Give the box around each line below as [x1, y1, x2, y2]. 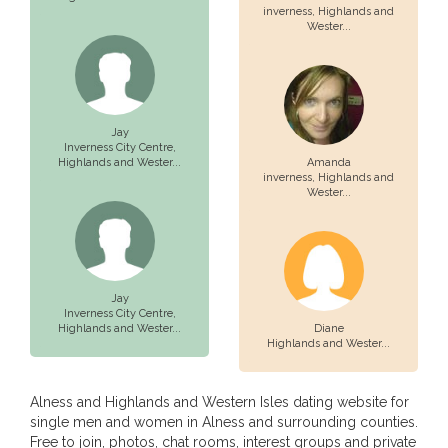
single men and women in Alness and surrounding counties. [30, 414, 418, 430]
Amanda [306, 156, 351, 169]
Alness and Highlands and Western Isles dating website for [30, 394, 409, 410]
